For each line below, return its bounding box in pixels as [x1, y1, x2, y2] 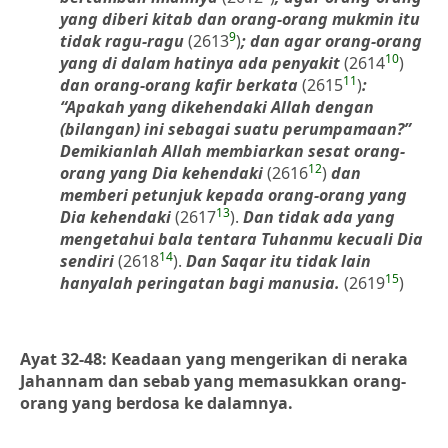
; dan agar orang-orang [241, 30, 422, 52]
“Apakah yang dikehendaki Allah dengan [60, 96, 374, 118]
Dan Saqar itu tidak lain [186, 250, 371, 272]
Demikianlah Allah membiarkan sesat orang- [60, 140, 405, 162]
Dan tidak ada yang [243, 206, 395, 228]
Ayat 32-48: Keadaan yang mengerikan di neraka [20, 348, 408, 370]
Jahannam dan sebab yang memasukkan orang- [20, 370, 406, 392]
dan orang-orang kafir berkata [60, 74, 302, 96]
